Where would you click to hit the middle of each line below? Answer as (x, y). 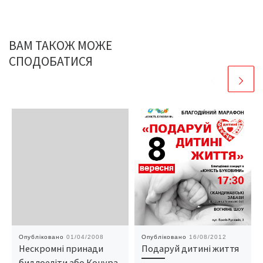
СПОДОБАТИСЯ (51, 62)
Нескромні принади (61, 248)
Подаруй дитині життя (190, 248)
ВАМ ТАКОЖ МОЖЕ (60, 46)
